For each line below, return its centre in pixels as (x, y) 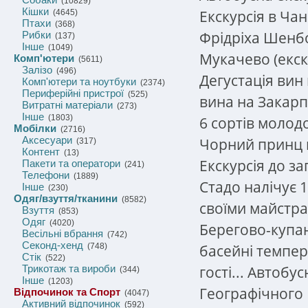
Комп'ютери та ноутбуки (79, 81)
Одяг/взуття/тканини (66, 198)
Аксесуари (47, 140)
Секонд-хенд (53, 245)
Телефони (46, 175)
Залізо (37, 70)
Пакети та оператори (71, 163)
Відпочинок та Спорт (67, 292)
